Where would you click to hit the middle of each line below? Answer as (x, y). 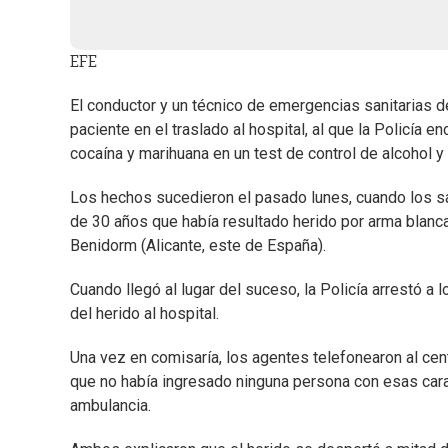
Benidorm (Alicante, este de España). (198, 246)
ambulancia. (110, 406)
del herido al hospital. (144, 314)
